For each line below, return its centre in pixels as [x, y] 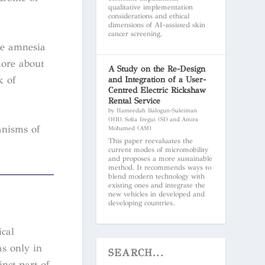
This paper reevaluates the [150, 140]
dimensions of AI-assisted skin [156, 25]
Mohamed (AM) [130, 128]
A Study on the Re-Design [156, 69]
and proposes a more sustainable [160, 158]
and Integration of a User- [157, 79]
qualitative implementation [150, 7]
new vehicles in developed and [156, 194]
